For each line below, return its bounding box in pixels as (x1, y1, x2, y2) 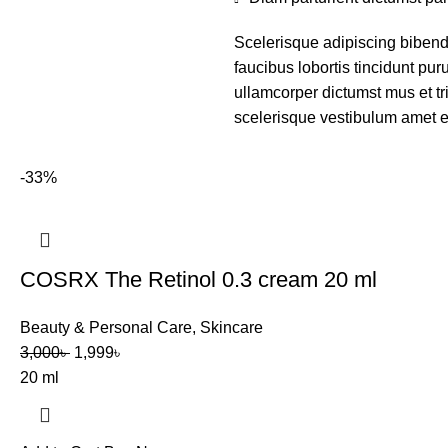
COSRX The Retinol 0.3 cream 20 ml (20, 267, 377, 292)
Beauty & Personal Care (20, 319, 192, 336)
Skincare (200, 319, 263, 336)
